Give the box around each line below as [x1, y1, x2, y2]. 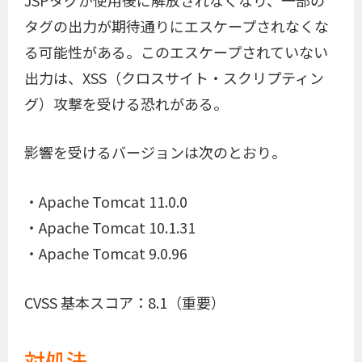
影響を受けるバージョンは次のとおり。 [24, 141, 286, 163]
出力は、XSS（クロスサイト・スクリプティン [24, 66, 324, 88]
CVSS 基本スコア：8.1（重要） [24, 291, 225, 313]
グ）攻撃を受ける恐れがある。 [24, 92, 228, 114]
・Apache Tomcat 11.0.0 [24, 191, 187, 213]
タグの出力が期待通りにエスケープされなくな [24, 15, 329, 36]
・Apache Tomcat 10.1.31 [24, 217, 196, 238]
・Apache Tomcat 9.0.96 [24, 242, 187, 264]
